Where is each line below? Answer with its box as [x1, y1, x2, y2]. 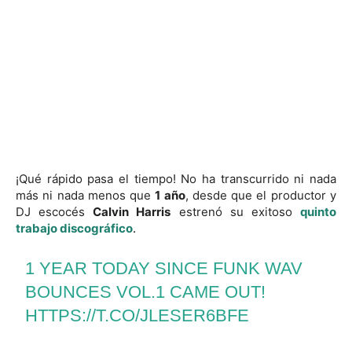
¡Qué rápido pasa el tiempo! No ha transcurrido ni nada [16, 171, 336, 186]
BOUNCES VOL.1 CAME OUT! [25, 282, 266, 302]
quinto [300, 204, 337, 219]
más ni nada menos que [16, 188, 156, 203]
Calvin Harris [93, 204, 171, 219]
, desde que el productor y [185, 188, 337, 203]
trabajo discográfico [16, 221, 133, 236]
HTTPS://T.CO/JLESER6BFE [25, 306, 250, 325]
